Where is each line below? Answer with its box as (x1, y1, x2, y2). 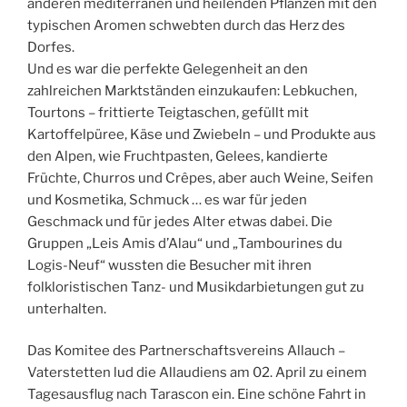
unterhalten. (27, 300, 106, 317)
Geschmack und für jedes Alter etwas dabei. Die (27, 213, 333, 230)
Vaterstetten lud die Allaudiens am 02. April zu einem (27, 364, 367, 382)
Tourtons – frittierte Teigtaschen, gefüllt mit (27, 104, 309, 121)
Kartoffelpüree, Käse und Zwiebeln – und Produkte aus (27, 125, 376, 143)
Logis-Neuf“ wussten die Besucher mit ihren (27, 256, 312, 273)
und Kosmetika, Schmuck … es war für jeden (27, 191, 307, 208)
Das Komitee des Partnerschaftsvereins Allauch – (27, 342, 345, 360)
